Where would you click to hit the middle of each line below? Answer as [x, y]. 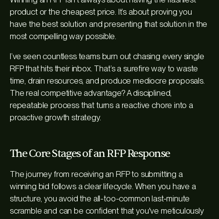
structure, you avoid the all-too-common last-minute [100, 198]
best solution [65, 24]
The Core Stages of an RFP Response [90, 153]
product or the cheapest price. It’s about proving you [101, 11]
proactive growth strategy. [55, 117]
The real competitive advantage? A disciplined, [91, 93]
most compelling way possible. [63, 36]
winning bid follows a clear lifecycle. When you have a [103, 186]
